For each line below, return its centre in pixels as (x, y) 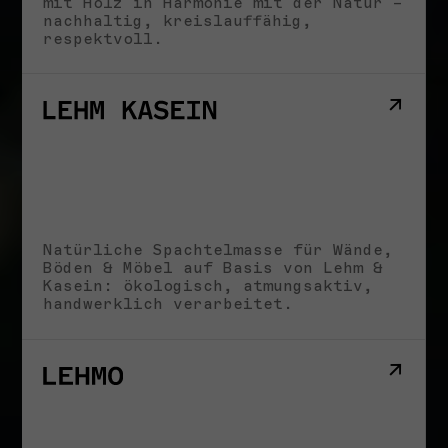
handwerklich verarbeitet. (168, 304)
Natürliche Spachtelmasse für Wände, (218, 250)
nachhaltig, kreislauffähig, (177, 20)
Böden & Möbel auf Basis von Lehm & (213, 268)
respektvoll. (103, 38)
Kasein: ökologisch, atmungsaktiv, (208, 286)
